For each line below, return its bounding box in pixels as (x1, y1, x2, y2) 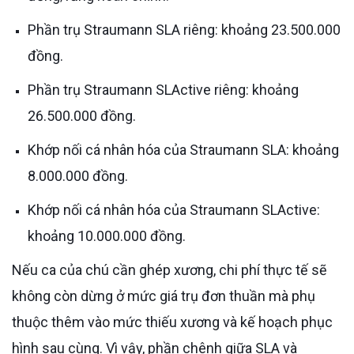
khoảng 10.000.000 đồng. (28, 227, 186, 244)
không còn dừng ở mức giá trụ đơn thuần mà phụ (12, 287, 315, 304)
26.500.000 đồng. (28, 107, 136, 124)
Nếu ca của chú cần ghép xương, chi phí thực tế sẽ (12, 261, 22, 278)
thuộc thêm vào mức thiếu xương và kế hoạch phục (12, 313, 333, 330)
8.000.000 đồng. (28, 167, 128, 184)
